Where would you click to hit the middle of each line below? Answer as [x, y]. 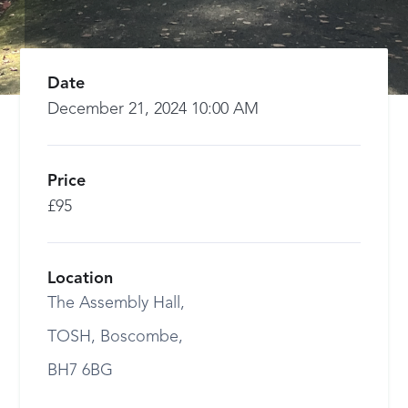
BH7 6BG [81, 371]
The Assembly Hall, [117, 303]
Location [81, 279]
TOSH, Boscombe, [116, 337]
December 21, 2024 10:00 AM [153, 109]
